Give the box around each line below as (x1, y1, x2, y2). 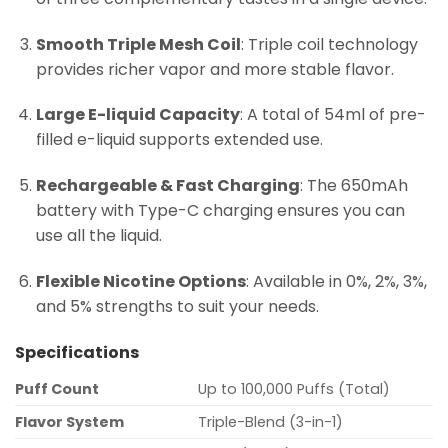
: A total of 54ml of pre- (239, 103, 426, 127)
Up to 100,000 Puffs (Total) (198, 378, 391, 399)
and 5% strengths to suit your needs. (35, 294, 319, 318)
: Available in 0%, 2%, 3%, (245, 269, 427, 293)
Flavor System (15, 411, 124, 432)
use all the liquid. (35, 224, 162, 248)
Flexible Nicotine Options (35, 269, 246, 293)
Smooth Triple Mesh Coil (35, 32, 241, 56)
